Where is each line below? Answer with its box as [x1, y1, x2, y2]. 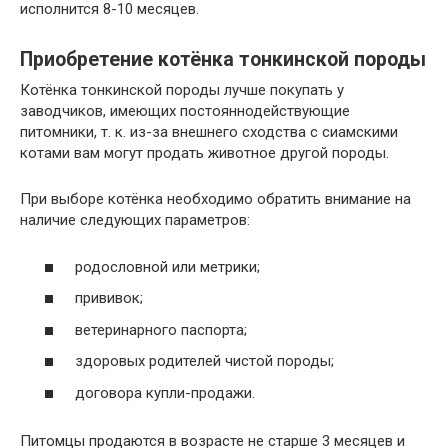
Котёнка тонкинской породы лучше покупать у [20, 81, 344, 100]
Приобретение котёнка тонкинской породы [20, 48, 426, 72]
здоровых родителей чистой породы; [75, 352, 334, 371]
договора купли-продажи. [75, 383, 255, 402]
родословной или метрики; [75, 257, 260, 276]
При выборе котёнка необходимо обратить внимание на [20, 190, 411, 209]
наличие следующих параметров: [20, 211, 250, 230]
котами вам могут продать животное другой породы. [20, 144, 389, 163]
